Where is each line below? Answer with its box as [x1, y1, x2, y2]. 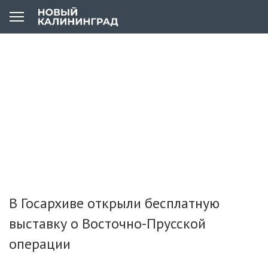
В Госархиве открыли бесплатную [9, 194, 220, 212]
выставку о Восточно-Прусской [9, 214, 206, 233]
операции [9, 234, 71, 253]
